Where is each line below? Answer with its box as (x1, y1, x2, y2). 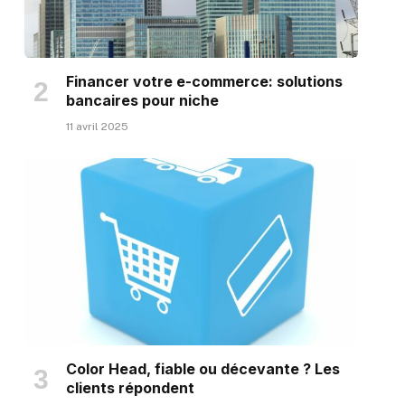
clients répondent (65, 379, 194, 398)
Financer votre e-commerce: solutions (65, 71, 343, 90)
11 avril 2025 (65, 119, 128, 133)
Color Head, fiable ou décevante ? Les (65, 360, 340, 379)
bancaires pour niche (65, 90, 219, 109)
